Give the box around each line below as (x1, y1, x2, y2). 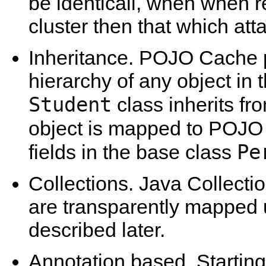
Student (28, 92, 112, 116)
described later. (28, 218, 165, 241)
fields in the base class (28, 140, 237, 163)
